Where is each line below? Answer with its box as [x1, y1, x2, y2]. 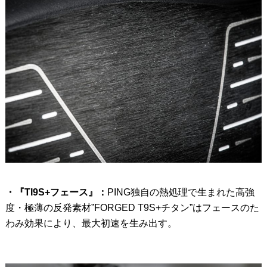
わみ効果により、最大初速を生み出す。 [5, 218, 177, 229]
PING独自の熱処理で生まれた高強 [107, 187, 254, 198]
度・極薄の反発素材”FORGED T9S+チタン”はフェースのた [5, 203, 259, 213]
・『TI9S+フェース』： [5, 187, 107, 198]
